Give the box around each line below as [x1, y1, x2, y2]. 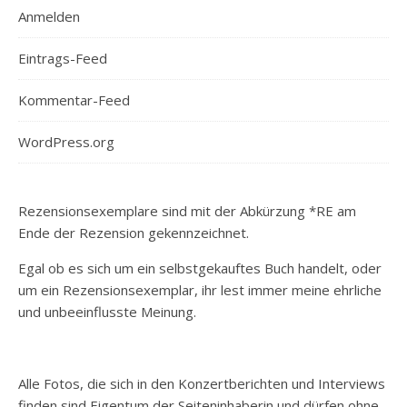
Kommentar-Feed [18, 91, 130, 109]
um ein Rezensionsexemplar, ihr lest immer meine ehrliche [18, 281, 382, 299]
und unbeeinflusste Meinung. [18, 303, 196, 321]
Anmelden [18, 7, 80, 25]
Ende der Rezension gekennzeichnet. [18, 223, 249, 242]
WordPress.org [18, 133, 114, 151]
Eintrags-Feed [18, 49, 107, 67]
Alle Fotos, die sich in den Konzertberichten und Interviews [18, 374, 385, 392]
